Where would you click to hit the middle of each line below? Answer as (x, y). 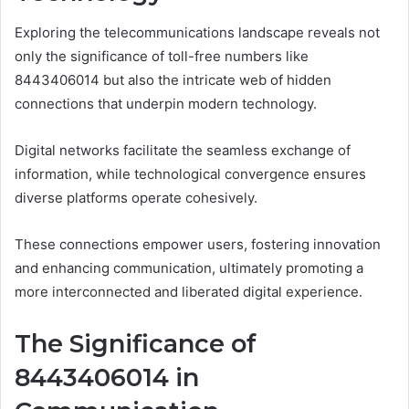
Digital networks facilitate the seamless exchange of (183, 151)
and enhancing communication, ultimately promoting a (189, 268)
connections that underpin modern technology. (166, 104)
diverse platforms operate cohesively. (136, 198)
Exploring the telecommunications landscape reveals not (197, 33)
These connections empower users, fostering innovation (198, 245)
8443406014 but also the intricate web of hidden (173, 80)
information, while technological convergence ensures (190, 174)
